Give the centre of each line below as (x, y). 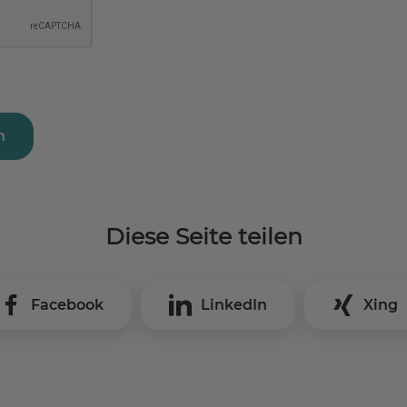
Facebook (67, 304)
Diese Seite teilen (203, 236)
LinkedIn (234, 304)
